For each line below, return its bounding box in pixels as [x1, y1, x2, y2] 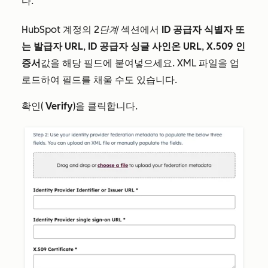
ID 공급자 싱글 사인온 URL [88, 40, 202, 52]
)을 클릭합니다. [73, 100, 138, 112]
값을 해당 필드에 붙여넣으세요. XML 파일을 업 [41, 57, 239, 69]
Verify [45, 100, 73, 112]
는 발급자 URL [22, 40, 83, 52]
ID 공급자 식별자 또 [162, 23, 245, 35]
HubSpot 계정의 [22, 23, 94, 35]
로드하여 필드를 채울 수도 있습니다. [22, 74, 177, 86]
